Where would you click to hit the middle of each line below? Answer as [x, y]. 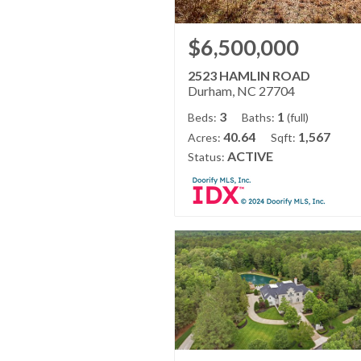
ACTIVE [250, 156]
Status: [206, 157]
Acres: [204, 138]
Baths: [258, 118]
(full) [298, 118]
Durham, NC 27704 [241, 91]
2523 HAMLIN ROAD [249, 76]
